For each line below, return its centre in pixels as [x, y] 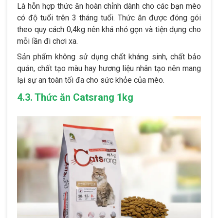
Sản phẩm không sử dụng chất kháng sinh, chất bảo [109, 56]
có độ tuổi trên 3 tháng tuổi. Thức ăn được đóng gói [109, 18]
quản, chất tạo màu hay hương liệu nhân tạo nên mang [109, 68]
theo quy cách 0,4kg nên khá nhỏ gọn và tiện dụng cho [109, 29]
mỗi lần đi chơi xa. [47, 41]
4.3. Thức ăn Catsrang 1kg [75, 97]
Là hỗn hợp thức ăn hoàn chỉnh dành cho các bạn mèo [109, 6]
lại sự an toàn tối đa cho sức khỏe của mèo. [91, 80]
